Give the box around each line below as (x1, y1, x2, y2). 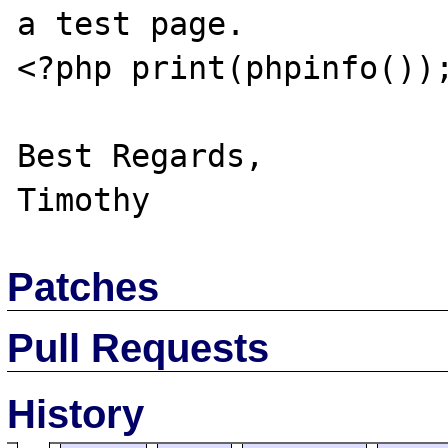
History (7, 391, 145, 436)
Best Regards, (17, 138, 265, 174)
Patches (7, 264, 160, 309)
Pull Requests (7, 325, 270, 370)
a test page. (17, 6, 246, 42)
